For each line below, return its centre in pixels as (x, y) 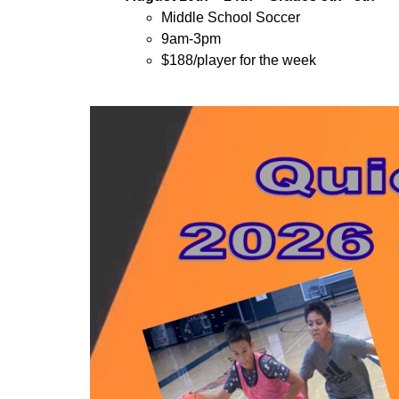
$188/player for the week (238, 60)
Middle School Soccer (230, 17)
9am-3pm (191, 39)
